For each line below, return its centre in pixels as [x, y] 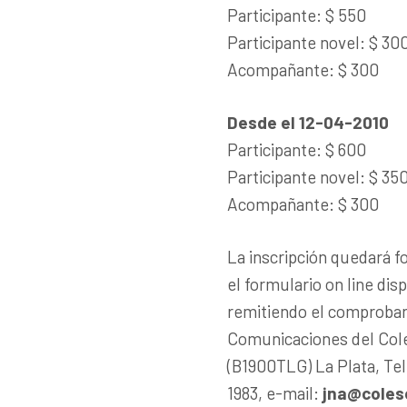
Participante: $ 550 [297, 15]
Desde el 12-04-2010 [308, 122]
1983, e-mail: [273, 392]
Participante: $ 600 [297, 149]
